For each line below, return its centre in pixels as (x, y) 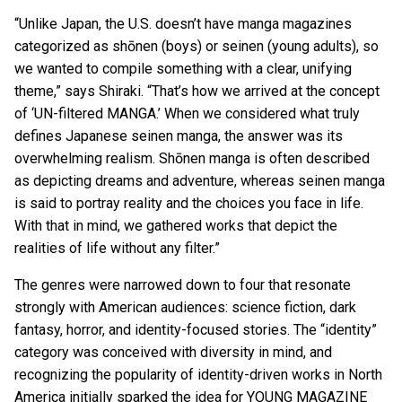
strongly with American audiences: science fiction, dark (185, 307)
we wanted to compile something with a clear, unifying (183, 68)
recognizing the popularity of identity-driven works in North (198, 374)
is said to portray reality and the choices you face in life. (189, 203)
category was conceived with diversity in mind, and (173, 352)
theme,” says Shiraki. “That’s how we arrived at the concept (197, 91)
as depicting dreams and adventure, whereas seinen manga (200, 180)
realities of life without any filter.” (117, 248)
